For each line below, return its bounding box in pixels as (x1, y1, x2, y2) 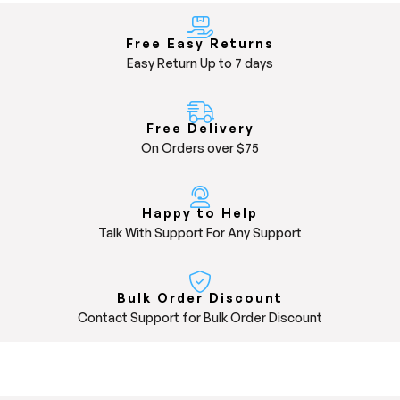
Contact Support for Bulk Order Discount (78, 310, 322, 326)
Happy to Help (142, 205, 258, 221)
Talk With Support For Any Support (98, 225, 302, 241)
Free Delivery (146, 121, 254, 137)
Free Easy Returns (126, 36, 274, 52)
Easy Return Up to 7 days (127, 55, 273, 71)
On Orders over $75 (141, 140, 259, 156)
